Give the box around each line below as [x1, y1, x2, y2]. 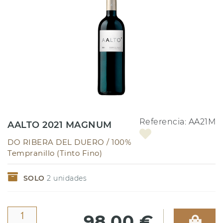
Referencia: [139, 116, 189, 126]
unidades [51, 173, 87, 183]
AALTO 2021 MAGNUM [7, 119, 112, 130]
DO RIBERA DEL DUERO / [7, 137, 111, 147]
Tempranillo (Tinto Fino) [7, 148, 102, 158]
